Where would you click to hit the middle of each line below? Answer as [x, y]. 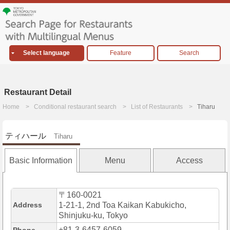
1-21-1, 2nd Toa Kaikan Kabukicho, [122, 205]
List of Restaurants [157, 107]
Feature [120, 53]
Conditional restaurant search [75, 107]
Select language [47, 53]
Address [27, 205]
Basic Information [41, 161]
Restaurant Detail [38, 92]
